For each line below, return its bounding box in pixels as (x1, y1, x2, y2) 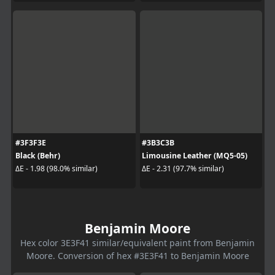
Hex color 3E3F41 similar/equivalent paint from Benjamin (20, 236, 255, 249)
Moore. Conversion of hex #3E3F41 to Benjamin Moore (26, 249, 249, 261)
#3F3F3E (15, 137, 46, 148)
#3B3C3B (142, 137, 174, 148)
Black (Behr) (15, 150, 60, 161)
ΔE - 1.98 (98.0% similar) (15, 163, 98, 174)
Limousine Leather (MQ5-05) (142, 150, 247, 161)
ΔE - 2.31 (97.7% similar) (142, 163, 224, 174)
